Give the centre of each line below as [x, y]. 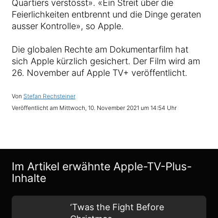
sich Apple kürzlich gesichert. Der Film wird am [106, 61]
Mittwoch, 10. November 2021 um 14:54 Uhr [118, 108]
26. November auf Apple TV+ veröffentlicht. [100, 73]
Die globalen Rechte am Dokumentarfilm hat [100, 50]
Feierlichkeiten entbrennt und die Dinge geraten [106, 15]
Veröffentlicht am [36, 108]
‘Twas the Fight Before [117, 207]
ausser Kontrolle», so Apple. [68, 26]
